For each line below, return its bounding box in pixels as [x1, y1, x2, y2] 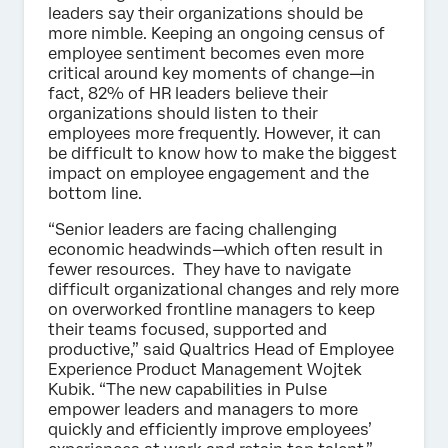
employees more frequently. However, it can [48, 123, 381, 143]
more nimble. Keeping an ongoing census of [48, 23, 385, 43]
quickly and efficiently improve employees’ [48, 419, 372, 439]
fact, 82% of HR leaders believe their [48, 83, 328, 103]
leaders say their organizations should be [48, 3, 363, 23]
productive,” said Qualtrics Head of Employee [48, 339, 394, 359]
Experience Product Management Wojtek [48, 359, 362, 379]
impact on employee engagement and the [48, 163, 369, 183]
